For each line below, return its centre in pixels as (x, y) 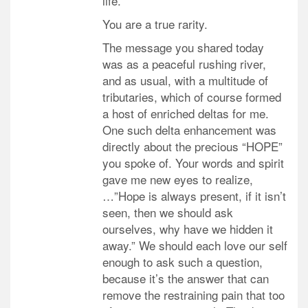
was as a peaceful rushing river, (184, 63)
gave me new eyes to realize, (178, 179)
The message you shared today (183, 47)
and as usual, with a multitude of (185, 80)
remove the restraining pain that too (194, 294)
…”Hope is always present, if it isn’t (194, 195)
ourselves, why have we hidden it (188, 228)
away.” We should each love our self (195, 245)
